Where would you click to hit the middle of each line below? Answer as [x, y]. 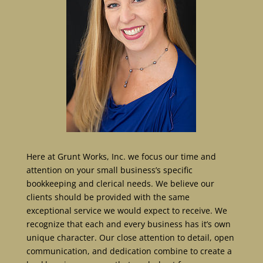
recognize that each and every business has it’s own [128, 224]
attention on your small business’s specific [109, 170]
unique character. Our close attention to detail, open [130, 237]
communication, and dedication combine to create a [129, 251]
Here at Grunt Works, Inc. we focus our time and [121, 156]
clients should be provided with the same [108, 197]
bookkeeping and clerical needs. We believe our [120, 183]
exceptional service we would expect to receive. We [127, 210]
